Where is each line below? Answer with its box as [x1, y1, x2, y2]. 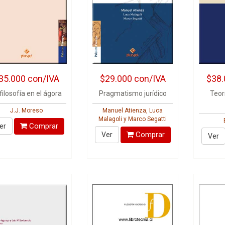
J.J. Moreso [10, 107, 43, 114]
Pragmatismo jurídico [98, 89, 167, 97]
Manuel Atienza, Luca [102, 107, 163, 114]
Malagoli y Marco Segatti [98, 116, 167, 123]
